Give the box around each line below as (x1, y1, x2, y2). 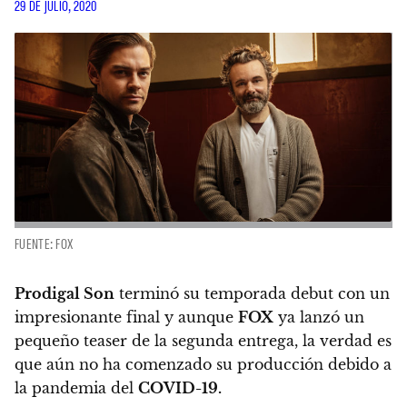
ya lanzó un (273, 308, 364, 327)
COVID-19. (138, 379, 222, 398)
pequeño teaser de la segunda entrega (15, 332, 294, 351)
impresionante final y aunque (15, 308, 238, 327)
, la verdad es (294, 332, 392, 351)
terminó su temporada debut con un (114, 284, 390, 303)
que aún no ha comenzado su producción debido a (15, 355, 392, 374)
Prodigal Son (15, 284, 114, 303)
